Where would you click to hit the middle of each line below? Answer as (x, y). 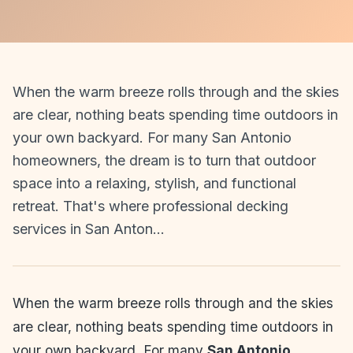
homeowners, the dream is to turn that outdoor (164, 160)
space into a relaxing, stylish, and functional (154, 183)
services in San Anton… (89, 229)
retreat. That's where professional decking (150, 206)
